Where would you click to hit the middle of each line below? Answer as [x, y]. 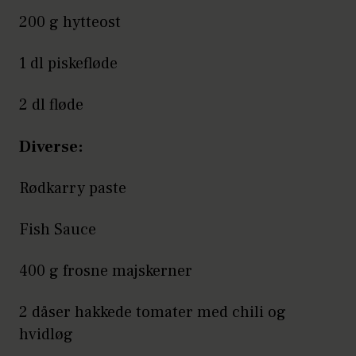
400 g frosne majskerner [106, 271]
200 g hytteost [70, 23]
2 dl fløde [51, 105]
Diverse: [51, 147]
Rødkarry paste [73, 189]
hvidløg [46, 335]
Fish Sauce [58, 230]
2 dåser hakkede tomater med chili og [153, 313]
